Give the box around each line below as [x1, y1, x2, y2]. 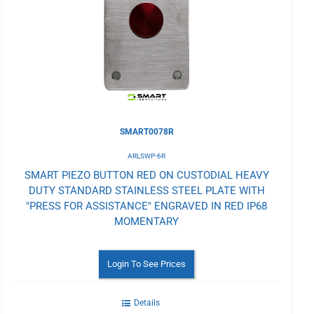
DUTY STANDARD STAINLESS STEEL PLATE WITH [28, 184, 265, 197]
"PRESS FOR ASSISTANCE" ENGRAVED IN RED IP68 [26, 199, 268, 212]
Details [133, 297, 160, 308]
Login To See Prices [107, 258, 186, 269]
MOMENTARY [114, 214, 179, 228]
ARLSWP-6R [128, 151, 166, 160]
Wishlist [8, 15, 78, 39]
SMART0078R [119, 126, 174, 137]
